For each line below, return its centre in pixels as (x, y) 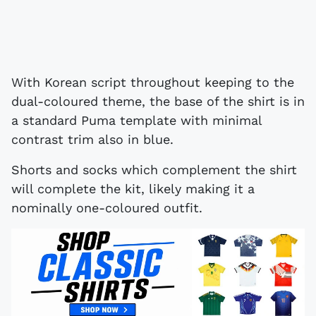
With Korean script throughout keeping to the (153, 82)
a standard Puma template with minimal (136, 120)
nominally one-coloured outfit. (107, 207)
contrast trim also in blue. (92, 139)
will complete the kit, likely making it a (133, 188)
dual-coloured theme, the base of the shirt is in (158, 101)
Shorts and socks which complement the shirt (154, 169)
